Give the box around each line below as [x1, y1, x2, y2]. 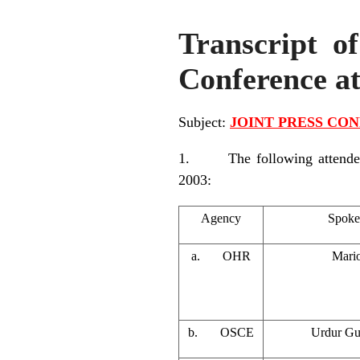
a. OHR [191, 248, 251, 263]
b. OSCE [188, 325, 254, 339]
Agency [201, 211, 241, 225]
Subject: [178, 113, 230, 130]
